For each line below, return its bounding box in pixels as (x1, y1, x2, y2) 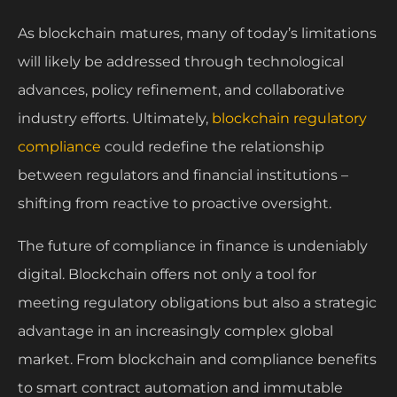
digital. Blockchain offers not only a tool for (18, 265, 316, 283)
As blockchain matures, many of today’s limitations (18, 24, 377, 42)
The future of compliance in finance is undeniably (18, 237, 368, 254)
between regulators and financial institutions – (18, 166, 348, 183)
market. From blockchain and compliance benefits (18, 350, 377, 368)
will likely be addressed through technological (18, 52, 344, 70)
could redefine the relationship (101, 137, 324, 155)
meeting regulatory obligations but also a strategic (18, 293, 377, 311)
